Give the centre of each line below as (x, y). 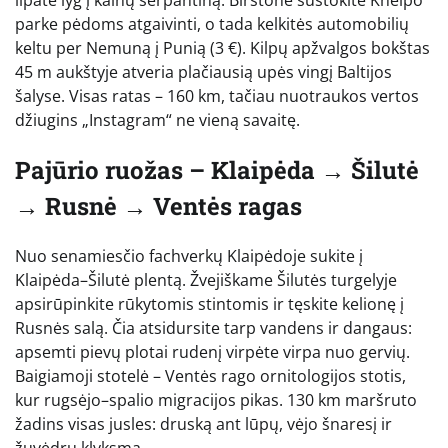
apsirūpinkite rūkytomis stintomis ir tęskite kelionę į (209, 303)
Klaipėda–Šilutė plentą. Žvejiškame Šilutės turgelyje (206, 279)
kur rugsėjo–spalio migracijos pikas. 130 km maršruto (216, 399)
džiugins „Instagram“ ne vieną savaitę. (157, 120)
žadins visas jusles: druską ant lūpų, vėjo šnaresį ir (203, 423)
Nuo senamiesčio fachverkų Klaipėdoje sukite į (189, 255)
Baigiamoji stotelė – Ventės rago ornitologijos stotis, (210, 375)
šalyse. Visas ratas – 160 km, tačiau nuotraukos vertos (217, 96)
